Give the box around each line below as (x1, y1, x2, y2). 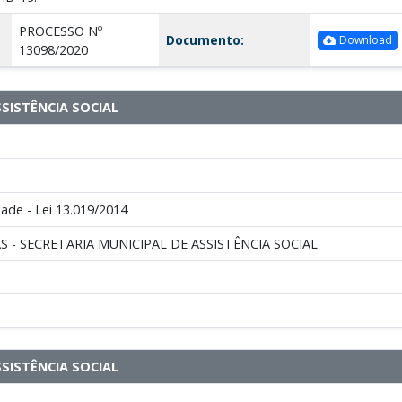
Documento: (165, 31, 244, 48)
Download (336, 32, 392, 48)
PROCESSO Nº (18, 22, 102, 39)
